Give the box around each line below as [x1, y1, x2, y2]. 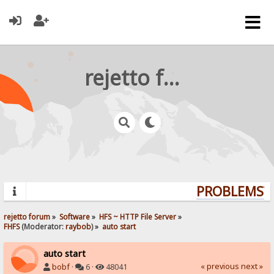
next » [240, 261, 263, 272]
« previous [200, 261, 239, 272]
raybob [65, 221, 92, 231]
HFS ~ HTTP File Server [99, 211, 177, 221]
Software [59, 211, 91, 221]
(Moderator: [20, 221, 66, 231]
